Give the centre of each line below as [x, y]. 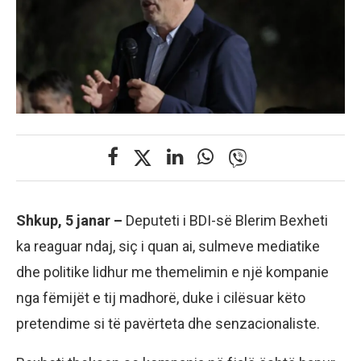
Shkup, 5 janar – [69, 220]
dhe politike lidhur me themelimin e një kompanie [172, 272]
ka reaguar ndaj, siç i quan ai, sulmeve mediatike [168, 246]
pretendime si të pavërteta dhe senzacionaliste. [168, 323]
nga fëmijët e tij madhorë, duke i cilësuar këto [161, 297]
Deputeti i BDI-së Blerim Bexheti [225, 220]
